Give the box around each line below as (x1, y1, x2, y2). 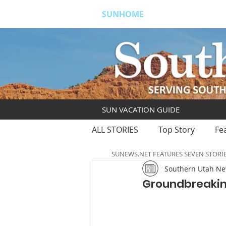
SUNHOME (102, 9, 144, 20)
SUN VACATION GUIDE (102, 104, 180, 115)
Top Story (158, 124, 195, 135)
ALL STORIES (92, 124, 138, 135)
